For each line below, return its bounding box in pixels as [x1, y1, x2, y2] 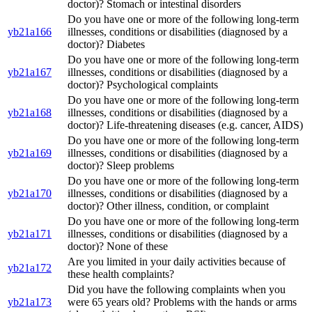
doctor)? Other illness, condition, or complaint [68, 200, 269, 212]
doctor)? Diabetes [68, 38, 145, 51]
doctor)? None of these [68, 240, 168, 253]
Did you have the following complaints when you [68, 283, 286, 296]
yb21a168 [8, 107, 52, 119]
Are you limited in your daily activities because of [68, 256, 286, 268]
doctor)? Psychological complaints [68, 79, 218, 91]
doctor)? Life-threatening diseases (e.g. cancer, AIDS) [68, 119, 303, 132]
